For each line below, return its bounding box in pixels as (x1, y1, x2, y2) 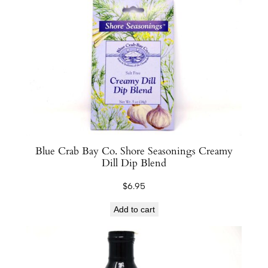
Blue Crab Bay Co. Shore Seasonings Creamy (35, 144, 233, 159)
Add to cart (113, 205, 155, 215)
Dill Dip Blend (102, 156, 166, 170)
